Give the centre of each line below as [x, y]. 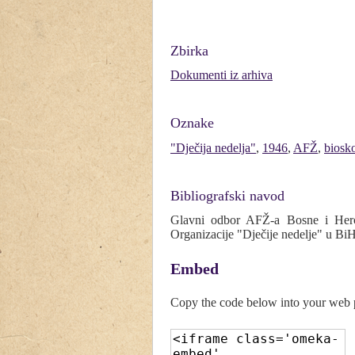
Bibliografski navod [227, 195]
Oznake [192, 123]
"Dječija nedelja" [213, 147]
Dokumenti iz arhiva [221, 75]
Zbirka [189, 50]
